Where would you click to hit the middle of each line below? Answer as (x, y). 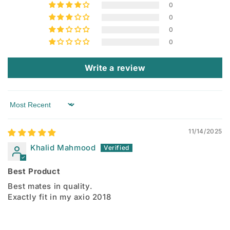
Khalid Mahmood (63, 147)
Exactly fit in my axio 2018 (60, 197)
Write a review (115, 68)
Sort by (22, 109)
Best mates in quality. (50, 186)
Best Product (34, 171)
